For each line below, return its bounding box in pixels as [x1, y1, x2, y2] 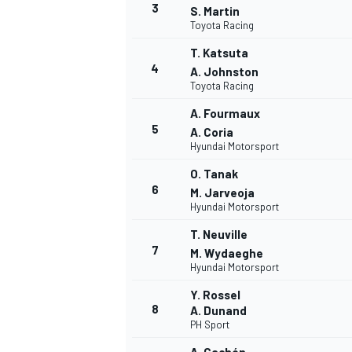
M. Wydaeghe [190, 246, 263, 261]
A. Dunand [190, 303, 247, 318]
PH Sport [190, 318, 229, 332]
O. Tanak [190, 167, 238, 181]
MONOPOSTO [123, 325, 189, 340]
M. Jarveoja [190, 185, 255, 200]
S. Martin [190, 4, 240, 19]
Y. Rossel [190, 288, 240, 302]
